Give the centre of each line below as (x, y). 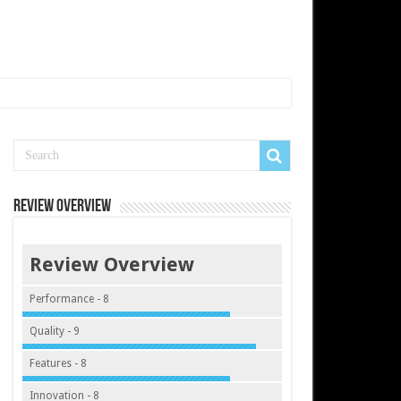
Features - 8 (58, 363)
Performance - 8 (69, 299)
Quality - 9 (54, 331)
